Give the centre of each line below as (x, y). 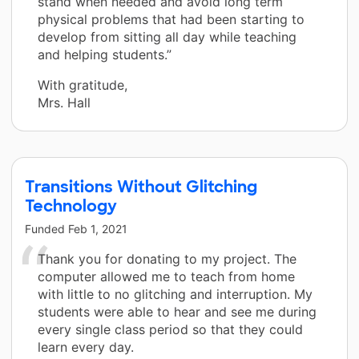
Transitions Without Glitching (141, 186)
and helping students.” (105, 54)
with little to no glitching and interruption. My (175, 294)
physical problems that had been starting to (171, 19)
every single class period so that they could (170, 329)
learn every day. (86, 347)
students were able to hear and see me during (177, 311)
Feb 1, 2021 (98, 228)
